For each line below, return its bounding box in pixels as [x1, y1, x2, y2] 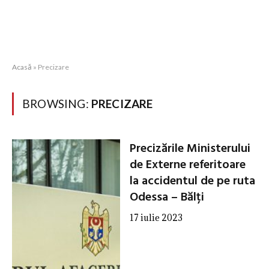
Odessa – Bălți [129, 188, 204, 207]
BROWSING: [22, 97, 91, 110]
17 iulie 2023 [129, 212, 183, 223]
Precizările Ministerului [129, 139, 250, 159]
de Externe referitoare [129, 156, 246, 175]
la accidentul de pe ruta [129, 172, 255, 191]
